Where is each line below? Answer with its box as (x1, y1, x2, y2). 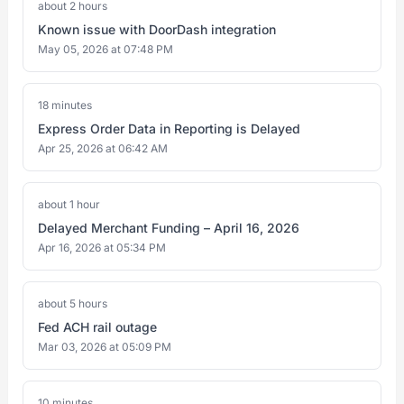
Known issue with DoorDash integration (38, 22, 276, 37)
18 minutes (38, 98, 92, 112)
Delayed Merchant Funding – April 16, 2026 (38, 220, 299, 235)
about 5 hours (38, 297, 107, 310)
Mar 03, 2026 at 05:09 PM (38, 340, 171, 353)
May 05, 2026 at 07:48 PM (38, 42, 173, 56)
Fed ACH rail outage (38, 319, 157, 335)
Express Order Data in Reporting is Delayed (38, 121, 300, 136)
